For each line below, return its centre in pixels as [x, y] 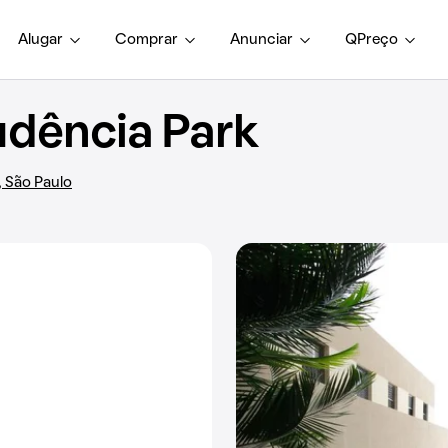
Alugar [40, 39]
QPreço [371, 39]
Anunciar [261, 39]
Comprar [146, 39]
